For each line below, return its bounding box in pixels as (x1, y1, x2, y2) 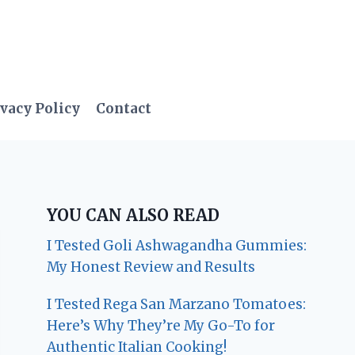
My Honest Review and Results (47, 258, 256, 277)
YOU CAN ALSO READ (47, 205, 220, 226)
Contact (96, 99, 152, 117)
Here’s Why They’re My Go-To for (47, 317, 276, 335)
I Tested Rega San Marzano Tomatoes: (47, 296, 307, 314)
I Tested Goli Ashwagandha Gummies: (47, 237, 307, 255)
